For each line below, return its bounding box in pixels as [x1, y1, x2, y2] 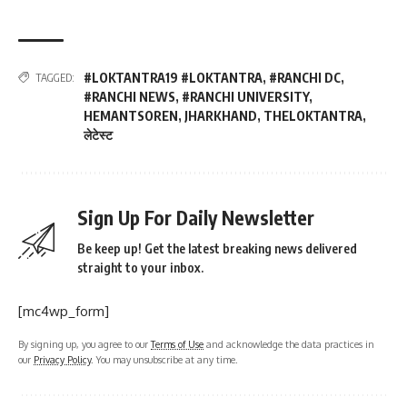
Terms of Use [151, 337, 203, 350]
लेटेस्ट [84, 126, 113, 143]
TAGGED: [35, 70, 74, 84]
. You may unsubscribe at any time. [91, 352, 238, 365]
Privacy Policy [34, 352, 91, 365]
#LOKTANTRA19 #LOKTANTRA [84, 69, 263, 85]
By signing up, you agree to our [18, 337, 151, 350]
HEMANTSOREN [84, 107, 178, 124]
